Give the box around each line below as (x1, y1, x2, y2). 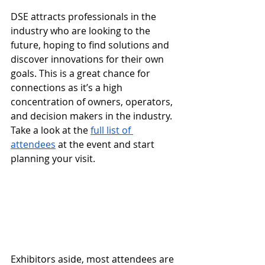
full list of (91, 124, 133, 137)
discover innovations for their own (11, 53, 166, 66)
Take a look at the (11, 124, 91, 137)
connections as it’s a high (11, 81, 125, 95)
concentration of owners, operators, (11, 95, 175, 109)
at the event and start (56, 138, 157, 151)
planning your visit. (11, 152, 95, 166)
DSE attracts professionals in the (11, 10, 159, 24)
